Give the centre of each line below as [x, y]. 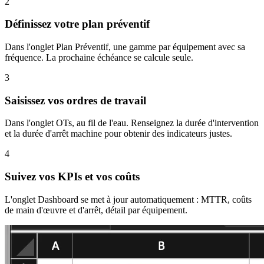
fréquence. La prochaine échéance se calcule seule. [99, 57]
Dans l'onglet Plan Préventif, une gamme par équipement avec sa [125, 47]
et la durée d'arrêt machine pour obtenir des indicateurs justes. [118, 134]
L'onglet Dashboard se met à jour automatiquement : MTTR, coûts [128, 199]
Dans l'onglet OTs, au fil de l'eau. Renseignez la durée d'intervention [132, 123]
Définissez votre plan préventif [77, 24]
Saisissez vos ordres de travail [75, 100]
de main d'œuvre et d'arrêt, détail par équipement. [96, 210]
